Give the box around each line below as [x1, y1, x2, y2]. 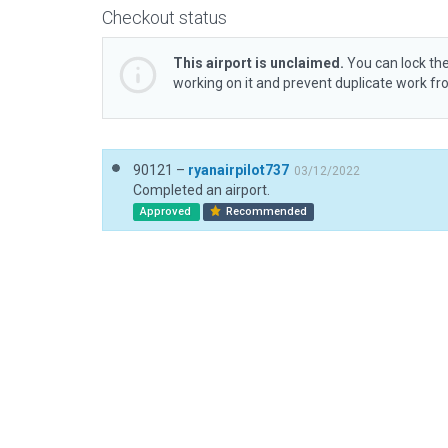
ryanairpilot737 [188, 162, 289, 178]
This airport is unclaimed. [173, 55, 344, 71]
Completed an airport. [133, 182, 270, 198]
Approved [139, 205, 194, 218]
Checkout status [102, 7, 227, 28]
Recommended [223, 205, 308, 218]
